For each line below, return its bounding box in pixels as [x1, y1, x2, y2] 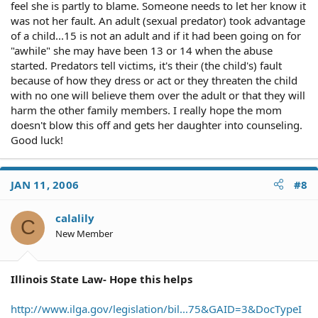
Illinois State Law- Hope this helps [11, 272, 192, 286]
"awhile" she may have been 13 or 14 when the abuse [11, 43, 273, 57]
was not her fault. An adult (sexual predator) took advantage [11, 13, 305, 28]
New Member [55, 226, 113, 240]
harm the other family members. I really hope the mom [11, 102, 282, 117]
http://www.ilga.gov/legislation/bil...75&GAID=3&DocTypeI [11, 302, 302, 316]
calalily [55, 210, 94, 225]
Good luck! [11, 132, 63, 147]
